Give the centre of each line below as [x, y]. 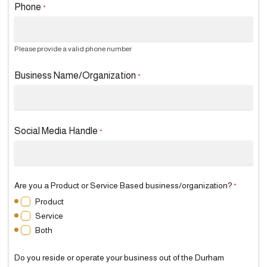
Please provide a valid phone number [73, 49]
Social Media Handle [56, 131]
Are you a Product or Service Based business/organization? [123, 185]
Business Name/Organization [75, 75]
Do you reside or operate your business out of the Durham [119, 257]
